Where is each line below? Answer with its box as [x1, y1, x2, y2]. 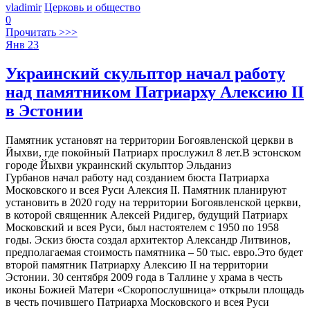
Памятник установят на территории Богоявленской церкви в [6, 134, 293, 147]
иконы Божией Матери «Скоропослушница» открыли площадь [6, 284, 304, 296]
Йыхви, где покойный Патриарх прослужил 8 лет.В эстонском [6, 147, 301, 159]
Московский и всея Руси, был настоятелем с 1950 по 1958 [6, 221, 279, 234]
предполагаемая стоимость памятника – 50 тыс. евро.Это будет [6, 246, 303, 259]
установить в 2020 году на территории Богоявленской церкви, [6, 197, 301, 209]
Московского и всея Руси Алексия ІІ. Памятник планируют [6, 184, 286, 197]
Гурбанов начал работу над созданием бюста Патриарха [6, 172, 269, 184]
